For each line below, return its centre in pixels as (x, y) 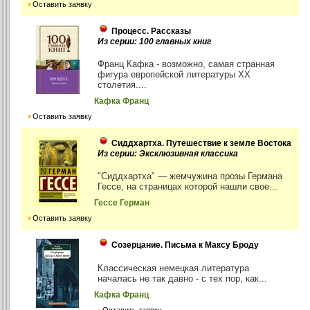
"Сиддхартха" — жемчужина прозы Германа (190, 176)
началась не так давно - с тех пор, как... (183, 279)
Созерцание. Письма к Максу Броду (185, 245)
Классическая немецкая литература (174, 268)
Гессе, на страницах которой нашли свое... (188, 187)
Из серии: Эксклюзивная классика (168, 154)
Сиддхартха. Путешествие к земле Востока (202, 144)
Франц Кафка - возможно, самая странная (186, 64)
